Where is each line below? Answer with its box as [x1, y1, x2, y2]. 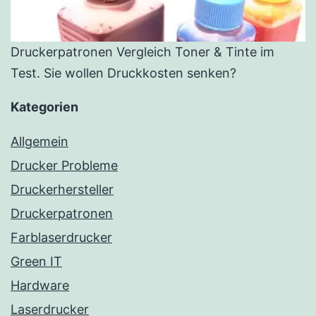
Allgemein [11, 134, 68, 150]
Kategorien [11, 99, 78, 115]
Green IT [11, 254, 62, 269]
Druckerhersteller [11, 182, 114, 197]
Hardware [11, 278, 69, 293]
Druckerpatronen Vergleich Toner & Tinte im [11, 44, 274, 60]
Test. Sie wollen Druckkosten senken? [11, 66, 236, 81]
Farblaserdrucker [11, 230, 112, 245]
